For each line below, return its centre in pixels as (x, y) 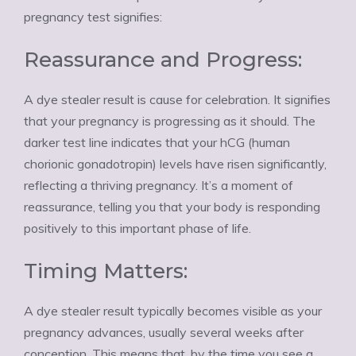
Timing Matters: (106, 271)
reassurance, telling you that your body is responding (172, 207)
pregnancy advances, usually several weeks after (164, 332)
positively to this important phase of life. (137, 228)
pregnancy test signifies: (93, 17)
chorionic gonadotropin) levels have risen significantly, (175, 164)
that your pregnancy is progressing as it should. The (170, 121)
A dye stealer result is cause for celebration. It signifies (177, 99)
